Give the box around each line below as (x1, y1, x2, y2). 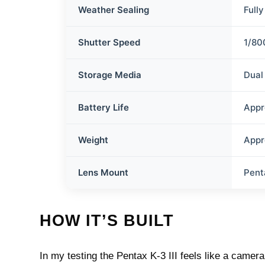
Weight (78, 134, 109, 146)
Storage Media (78, 69, 142, 80)
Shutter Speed (78, 37, 141, 48)
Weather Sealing (78, 4, 150, 15)
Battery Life (78, 102, 130, 113)
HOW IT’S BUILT (40, 212, 174, 230)
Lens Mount (78, 167, 129, 178)
